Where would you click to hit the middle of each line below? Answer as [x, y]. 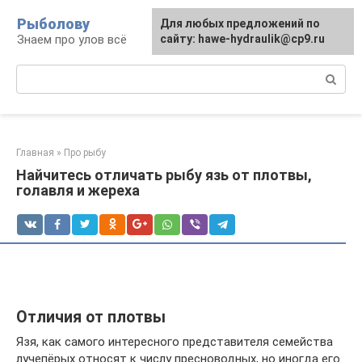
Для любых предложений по [240, 23]
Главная [35, 153]
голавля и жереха [78, 190]
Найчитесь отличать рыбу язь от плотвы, [164, 175]
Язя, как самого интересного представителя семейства [175, 342]
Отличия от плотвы [91, 318]
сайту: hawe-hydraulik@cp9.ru [242, 39]
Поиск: [35, 73]
